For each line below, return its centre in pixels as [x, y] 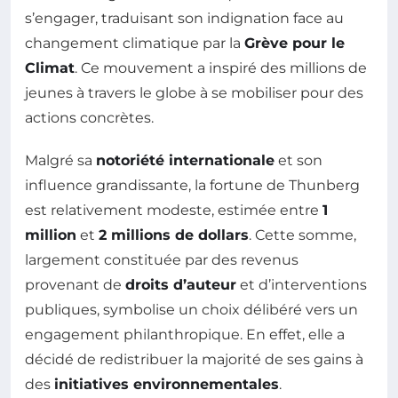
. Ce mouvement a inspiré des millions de [221, 68]
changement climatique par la [135, 44]
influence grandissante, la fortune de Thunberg [192, 186]
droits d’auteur [181, 285]
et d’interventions [302, 285]
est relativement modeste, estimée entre [174, 211]
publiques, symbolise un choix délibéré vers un [191, 310]
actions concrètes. [89, 118]
